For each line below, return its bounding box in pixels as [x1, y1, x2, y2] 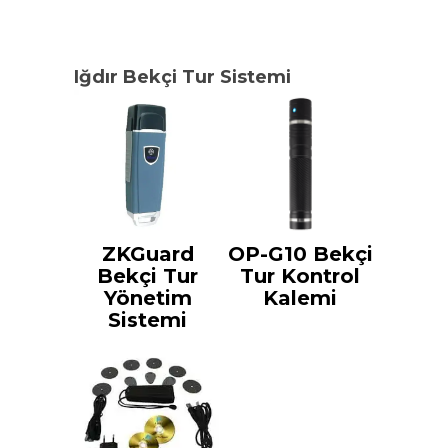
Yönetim [103, 285, 192, 310]
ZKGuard [101, 241, 194, 266]
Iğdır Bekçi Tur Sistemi [74, 66, 291, 88]
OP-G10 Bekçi [227, 241, 373, 266]
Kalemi [263, 285, 338, 310]
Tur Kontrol [240, 263, 361, 288]
